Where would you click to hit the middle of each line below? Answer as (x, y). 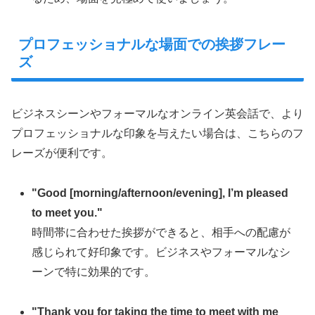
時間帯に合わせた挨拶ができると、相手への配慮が (161, 233)
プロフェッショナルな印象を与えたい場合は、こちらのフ (157, 134)
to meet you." (67, 213)
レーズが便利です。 (62, 153)
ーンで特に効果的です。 (94, 272)
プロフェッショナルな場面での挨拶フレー (152, 45)
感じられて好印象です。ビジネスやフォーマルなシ (161, 252)
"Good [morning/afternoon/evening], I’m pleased (160, 193)
